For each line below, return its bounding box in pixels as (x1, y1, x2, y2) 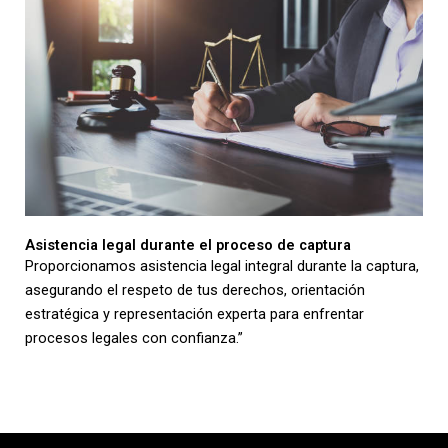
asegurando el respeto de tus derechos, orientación (25, 280, 365, 299)
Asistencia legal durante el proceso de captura (25, 235, 351, 254)
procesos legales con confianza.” (25, 328, 243, 347)
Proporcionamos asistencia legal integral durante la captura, (25, 256, 419, 275)
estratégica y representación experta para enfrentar (25, 304, 364, 323)
